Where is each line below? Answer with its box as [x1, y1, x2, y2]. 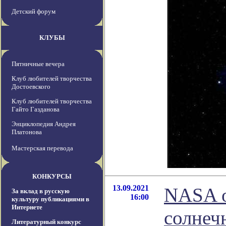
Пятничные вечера [12, 60, 65, 68]
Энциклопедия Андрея [12, 120, 76, 128]
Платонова [12, 128, 42, 136]
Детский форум [12, 8, 55, 16]
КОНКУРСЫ [32, 173, 72, 181]
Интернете [12, 203, 42, 211]
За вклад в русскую [12, 187, 70, 195]
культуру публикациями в [12, 195, 89, 203]
